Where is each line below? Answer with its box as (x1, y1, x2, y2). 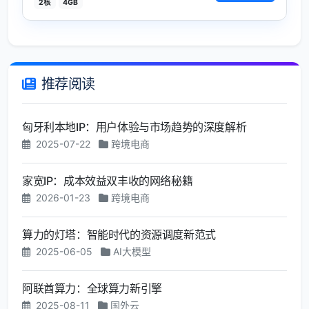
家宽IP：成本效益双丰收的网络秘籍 (22, 174, 193, 188)
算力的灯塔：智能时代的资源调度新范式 (22, 228, 216, 242)
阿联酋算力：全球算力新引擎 (22, 281, 162, 296)
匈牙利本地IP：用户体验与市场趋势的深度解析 (22, 120, 247, 134)
